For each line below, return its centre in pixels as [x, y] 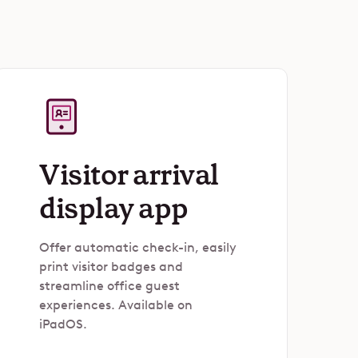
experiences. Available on [116, 305]
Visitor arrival [129, 175]
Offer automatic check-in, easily [138, 247]
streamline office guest [109, 286]
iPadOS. [63, 324]
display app [114, 209]
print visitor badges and [111, 267]
